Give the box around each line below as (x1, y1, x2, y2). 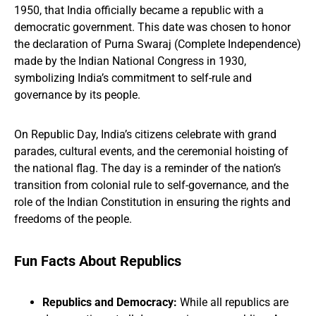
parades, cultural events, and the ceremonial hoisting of (14, 145, 288, 158)
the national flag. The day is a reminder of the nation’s (14, 162, 281, 175)
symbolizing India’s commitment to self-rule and (14, 71, 252, 85)
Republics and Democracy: (42, 296, 177, 309)
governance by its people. (14, 88, 140, 102)
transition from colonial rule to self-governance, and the (14, 178, 288, 192)
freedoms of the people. (14, 212, 132, 226)
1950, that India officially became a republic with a (14, 4, 264, 17)
